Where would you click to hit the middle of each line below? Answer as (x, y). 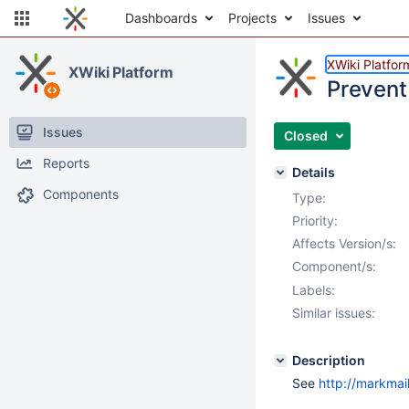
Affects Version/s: (344, 243)
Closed (306, 136)
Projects (252, 18)
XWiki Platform (121, 72)
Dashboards (161, 18)
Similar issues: (334, 313)
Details (314, 172)
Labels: (314, 290)
